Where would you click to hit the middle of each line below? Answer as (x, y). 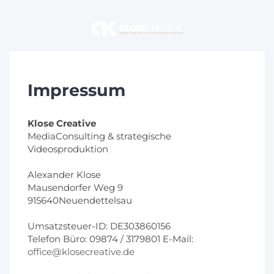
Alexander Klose (64, 174)
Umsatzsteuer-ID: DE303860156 (99, 226)
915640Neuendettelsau (80, 200)
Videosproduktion (68, 149)
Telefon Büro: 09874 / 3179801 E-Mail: (110, 239)
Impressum (76, 90)
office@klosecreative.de (81, 251)
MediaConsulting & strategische (99, 136)
